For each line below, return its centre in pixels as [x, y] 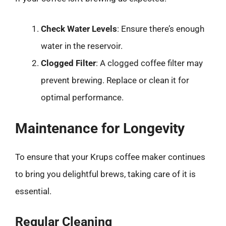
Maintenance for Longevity [100, 128]
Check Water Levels [79, 29]
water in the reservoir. [82, 46]
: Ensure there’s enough [161, 29]
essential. [33, 191]
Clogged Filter [68, 63]
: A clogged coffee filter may [149, 63]
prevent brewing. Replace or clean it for [115, 80]
